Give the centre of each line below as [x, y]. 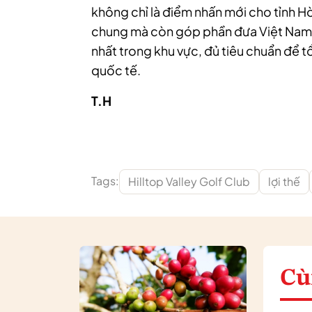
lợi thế [284, 182]
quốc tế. [116, 70]
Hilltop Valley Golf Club [189, 182]
